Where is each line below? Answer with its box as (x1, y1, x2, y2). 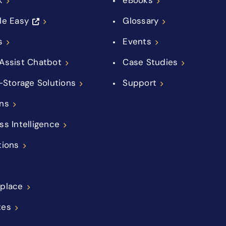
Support (123, 77, 156, 88)
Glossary (123, 15, 159, 26)
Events (123, 36, 151, 46)
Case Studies (123, 56, 178, 67)
